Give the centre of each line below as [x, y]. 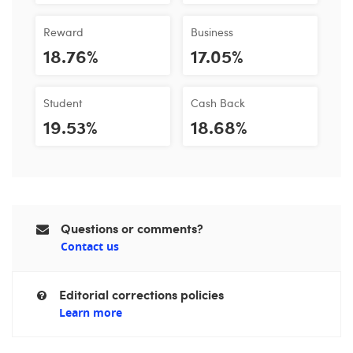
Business [212, 32]
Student [63, 102]
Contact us [90, 247]
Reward [63, 32]
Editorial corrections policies [141, 294]
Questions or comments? [132, 228]
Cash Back [218, 102]
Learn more [91, 313]
